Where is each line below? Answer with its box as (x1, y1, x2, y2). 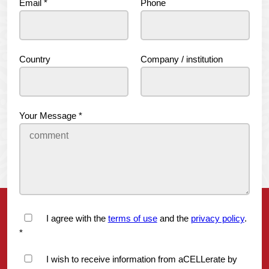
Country (19, 53, 50, 64)
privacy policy (190, 213, 244, 223)
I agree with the (46, 213, 108, 223)
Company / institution (141, 53, 223, 64)
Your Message (19, 110, 79, 121)
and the (157, 213, 191, 223)
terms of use (107, 213, 157, 223)
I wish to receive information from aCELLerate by (46, 253, 237, 264)
